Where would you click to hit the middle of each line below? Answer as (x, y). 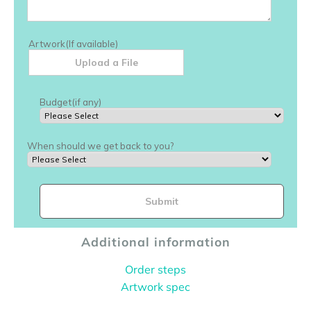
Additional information (155, 241)
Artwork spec (155, 286)
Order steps (155, 269)
